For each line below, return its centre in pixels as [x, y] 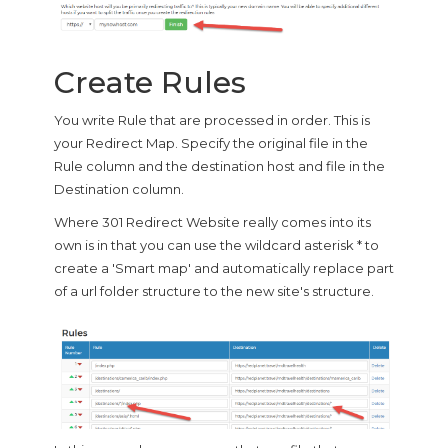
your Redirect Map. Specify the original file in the [211, 142]
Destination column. [119, 188]
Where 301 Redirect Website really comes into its [212, 221]
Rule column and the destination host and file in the [219, 165]
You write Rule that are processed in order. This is [212, 119]
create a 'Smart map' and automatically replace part [224, 267]
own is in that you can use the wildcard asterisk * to [216, 244]
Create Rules [150, 82]
